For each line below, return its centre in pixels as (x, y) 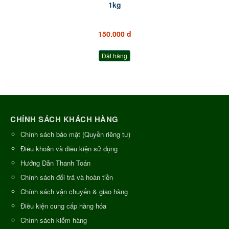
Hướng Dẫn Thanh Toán (55, 163)
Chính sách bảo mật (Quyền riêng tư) (75, 134)
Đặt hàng (114, 55)
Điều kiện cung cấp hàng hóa (63, 205)
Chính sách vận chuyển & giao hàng (74, 191)
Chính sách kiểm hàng (54, 220)
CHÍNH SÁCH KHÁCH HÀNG (64, 119)
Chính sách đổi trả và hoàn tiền (67, 177)
